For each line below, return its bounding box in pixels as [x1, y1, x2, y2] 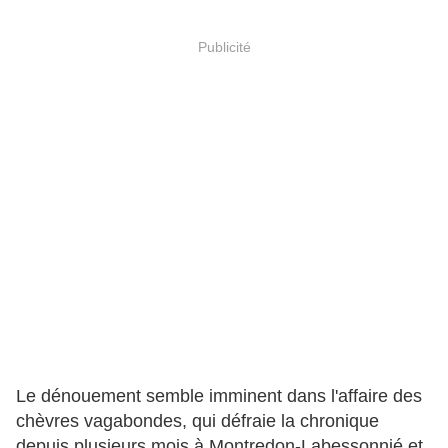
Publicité [197, 38, 251, 55]
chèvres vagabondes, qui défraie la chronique [16, 410, 379, 432]
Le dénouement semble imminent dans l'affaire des [16, 385, 422, 407]
